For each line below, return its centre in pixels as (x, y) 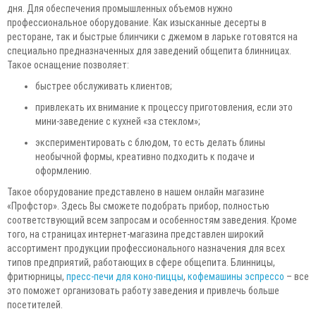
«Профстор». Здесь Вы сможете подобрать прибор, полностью (138, 206)
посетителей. (35, 304)
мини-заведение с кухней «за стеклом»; (118, 121)
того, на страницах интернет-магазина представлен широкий (135, 234)
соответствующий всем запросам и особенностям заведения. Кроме (152, 220)
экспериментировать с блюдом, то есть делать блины (150, 142)
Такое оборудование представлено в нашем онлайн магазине (136, 192)
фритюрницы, (37, 276)
